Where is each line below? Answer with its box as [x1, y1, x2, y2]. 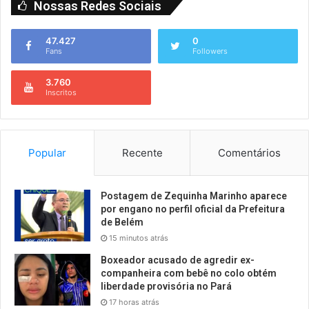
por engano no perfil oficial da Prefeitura [101, 203, 285, 215]
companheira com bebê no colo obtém [101, 268, 277, 279]
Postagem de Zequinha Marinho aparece [101, 190, 287, 202]
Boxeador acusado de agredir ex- [101, 255, 255, 266]
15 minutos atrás [109, 233, 168, 243]
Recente [121, 146, 163, 160]
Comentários [218, 146, 281, 160]
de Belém [101, 217, 143, 228]
